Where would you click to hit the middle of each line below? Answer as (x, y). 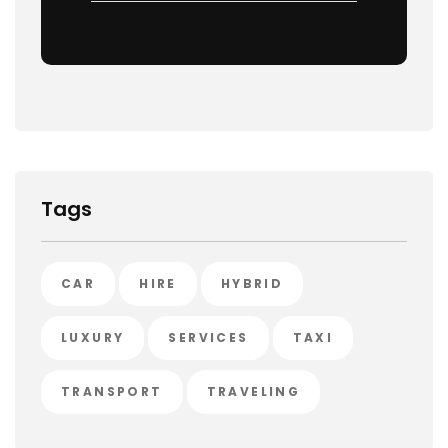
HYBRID (252, 283)
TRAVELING (253, 391)
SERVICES (208, 337)
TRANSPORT (112, 391)
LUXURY (93, 337)
